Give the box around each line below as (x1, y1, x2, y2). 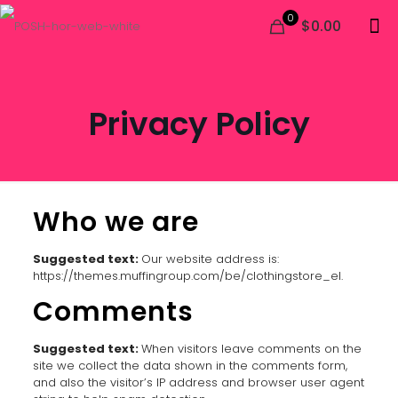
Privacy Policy (88, 101, 310, 147)
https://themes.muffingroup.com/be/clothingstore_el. (32, 267, 343, 284)
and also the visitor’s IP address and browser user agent (32, 374, 364, 391)
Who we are (32, 203, 199, 241)
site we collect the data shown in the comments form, (32, 357, 347, 374)
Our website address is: (140, 251, 279, 267)
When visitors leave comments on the (140, 340, 362, 357)
